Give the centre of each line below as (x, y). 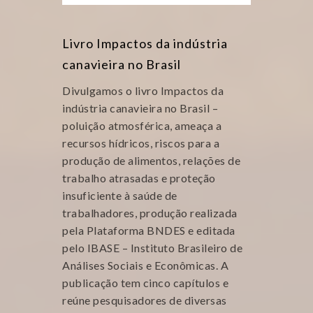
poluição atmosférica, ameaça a (142, 125)
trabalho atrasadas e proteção (139, 178)
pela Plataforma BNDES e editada (149, 230)
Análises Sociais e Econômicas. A (145, 265)
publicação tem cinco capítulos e (145, 283)
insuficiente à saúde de (120, 195)
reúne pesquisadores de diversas (145, 300)
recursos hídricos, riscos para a (141, 143)
